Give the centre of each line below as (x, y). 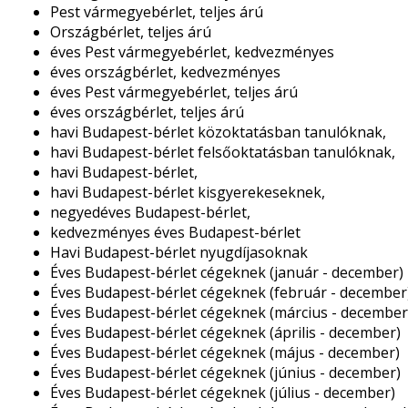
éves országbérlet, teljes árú (147, 112)
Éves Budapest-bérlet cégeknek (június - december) (225, 372)
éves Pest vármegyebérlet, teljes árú (173, 92)
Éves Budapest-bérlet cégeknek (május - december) (224, 352)
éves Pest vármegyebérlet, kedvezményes (192, 52)
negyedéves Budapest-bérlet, (150, 212)
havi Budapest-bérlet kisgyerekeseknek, (187, 192)
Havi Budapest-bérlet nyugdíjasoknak (178, 252)
